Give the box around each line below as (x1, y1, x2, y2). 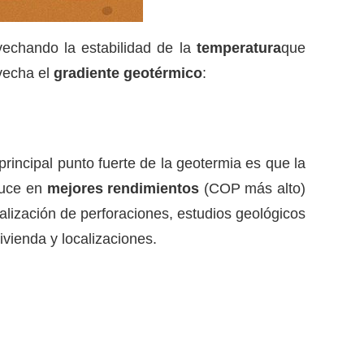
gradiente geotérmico (54, 65, 202, 82)
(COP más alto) (199, 180, 306, 197)
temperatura (197, 40, 282, 57)
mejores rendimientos (46, 180, 200, 197)
